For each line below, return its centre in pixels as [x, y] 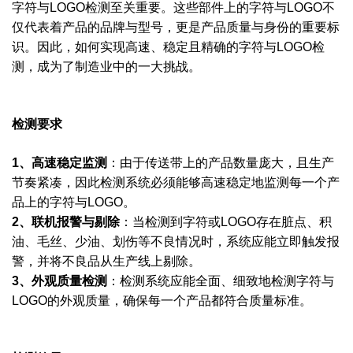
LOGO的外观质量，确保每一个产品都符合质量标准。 [162, 301]
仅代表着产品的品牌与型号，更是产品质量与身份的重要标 [176, 27]
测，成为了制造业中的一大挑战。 [106, 67]
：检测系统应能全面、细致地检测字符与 [221, 281]
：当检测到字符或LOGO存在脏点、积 [226, 222]
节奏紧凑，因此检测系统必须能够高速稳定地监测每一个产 [176, 182]
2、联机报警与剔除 [66, 222]
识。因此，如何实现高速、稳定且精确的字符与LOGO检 [168, 47]
